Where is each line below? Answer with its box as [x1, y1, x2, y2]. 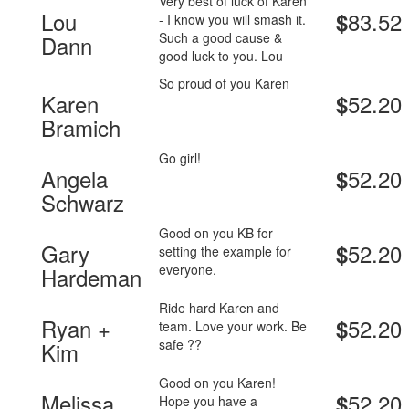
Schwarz [41, 186, 124, 219]
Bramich [41, 111, 121, 144]
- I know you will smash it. [159, 10, 307, 29]
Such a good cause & [159, 28, 283, 47]
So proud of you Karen [159, 74, 290, 93]
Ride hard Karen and [159, 299, 280, 318]
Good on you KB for [159, 224, 274, 243]
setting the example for [159, 242, 292, 261]
